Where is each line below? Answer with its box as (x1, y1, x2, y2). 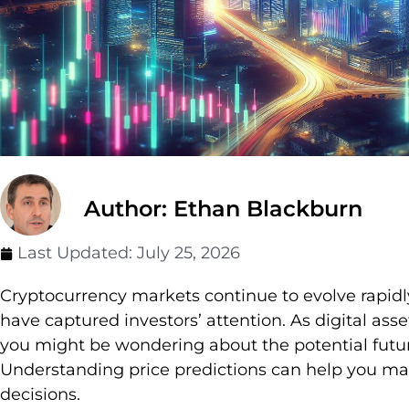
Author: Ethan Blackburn (84, 195, 362, 223)
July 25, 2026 (137, 243, 240, 264)
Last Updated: (17, 243, 137, 264)
